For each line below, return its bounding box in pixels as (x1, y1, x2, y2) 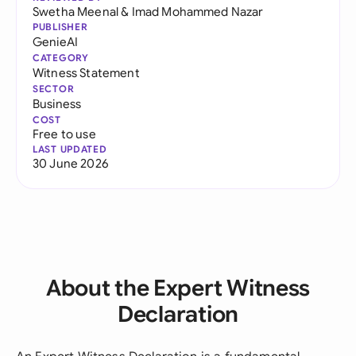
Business (33, 96, 82, 111)
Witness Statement (33, 65, 140, 80)
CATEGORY (33, 52, 89, 64)
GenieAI (33, 34, 79, 49)
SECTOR (33, 83, 75, 95)
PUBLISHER (33, 21, 88, 33)
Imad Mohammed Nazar (131, 4, 264, 19)
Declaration (118, 300, 238, 328)
